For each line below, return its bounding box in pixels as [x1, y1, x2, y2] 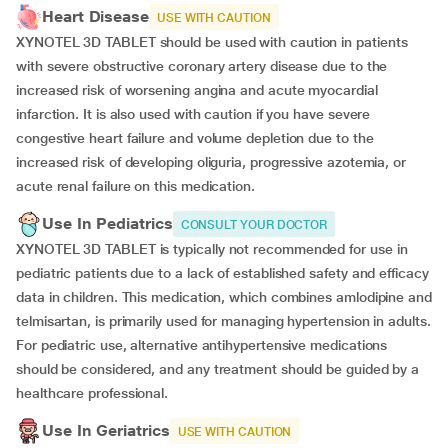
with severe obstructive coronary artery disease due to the [16, 58, 388, 74]
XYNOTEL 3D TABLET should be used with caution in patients [16, 34, 408, 50]
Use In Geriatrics [42, 421, 170, 440]
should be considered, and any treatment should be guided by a [16, 361, 420, 377]
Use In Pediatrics [42, 214, 173, 233]
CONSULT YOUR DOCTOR [180, 218, 328, 232]
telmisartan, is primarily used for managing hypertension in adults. [16, 313, 431, 329]
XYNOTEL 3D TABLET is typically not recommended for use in [16, 241, 408, 257]
